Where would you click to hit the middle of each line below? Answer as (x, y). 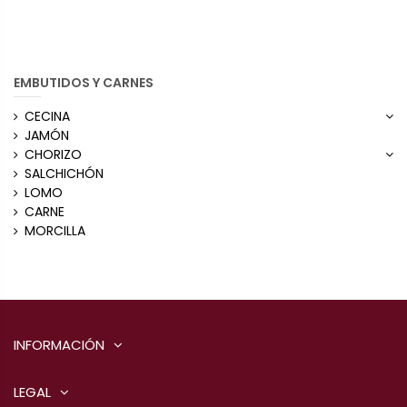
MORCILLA (55, 231)
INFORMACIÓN (59, 344)
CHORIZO (53, 155)
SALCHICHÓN (64, 174)
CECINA (47, 117)
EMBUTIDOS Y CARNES (84, 82)
